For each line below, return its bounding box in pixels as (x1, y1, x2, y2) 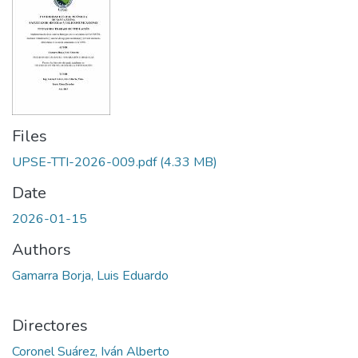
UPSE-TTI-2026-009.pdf (12, 153, 157, 171)
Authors (12, 239, 71, 261)
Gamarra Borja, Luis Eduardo (12, 267, 169, 284)
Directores (12, 315, 88, 336)
